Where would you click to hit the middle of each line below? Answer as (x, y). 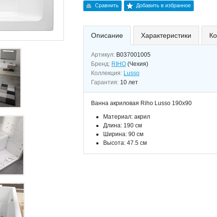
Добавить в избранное (163, 5)
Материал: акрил (127, 117)
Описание (107, 35)
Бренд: (101, 64)
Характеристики (166, 35)
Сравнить (107, 5)
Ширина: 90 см (123, 134)
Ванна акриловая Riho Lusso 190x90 (141, 103)
